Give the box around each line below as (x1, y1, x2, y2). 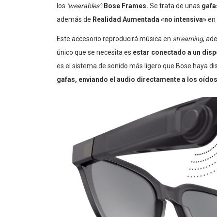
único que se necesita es (57, 48, 133, 57)
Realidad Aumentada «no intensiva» (93, 15, 206, 24)
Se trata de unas (150, 2, 201, 10)
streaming (172, 35, 203, 43)
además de (57, 15, 93, 24)
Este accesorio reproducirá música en (57, 35, 172, 43)
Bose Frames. (104, 2, 150, 10)
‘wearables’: (67, 2, 104, 10)
